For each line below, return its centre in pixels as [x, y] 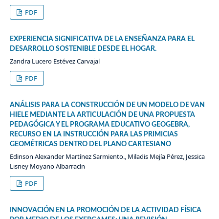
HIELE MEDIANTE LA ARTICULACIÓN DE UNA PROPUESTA [102, 115]
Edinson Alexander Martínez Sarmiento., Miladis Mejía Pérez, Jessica [107, 156]
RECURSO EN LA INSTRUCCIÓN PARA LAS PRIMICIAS [94, 134]
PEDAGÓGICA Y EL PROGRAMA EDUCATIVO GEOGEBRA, [99, 124]
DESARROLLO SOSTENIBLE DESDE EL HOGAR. [83, 49]
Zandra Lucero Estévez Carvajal [55, 61]
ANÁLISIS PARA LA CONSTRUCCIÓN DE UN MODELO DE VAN [107, 105]
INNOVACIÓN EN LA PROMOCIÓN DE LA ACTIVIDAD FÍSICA [105, 210]
